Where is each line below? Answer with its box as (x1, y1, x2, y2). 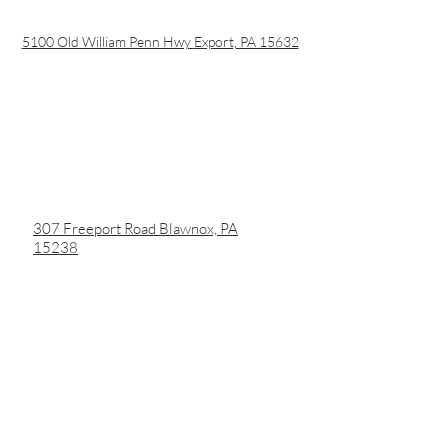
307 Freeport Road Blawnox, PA (33, 219, 238, 238)
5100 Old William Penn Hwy (21, 33, 194, 50)
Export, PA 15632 (193, 33, 299, 50)
